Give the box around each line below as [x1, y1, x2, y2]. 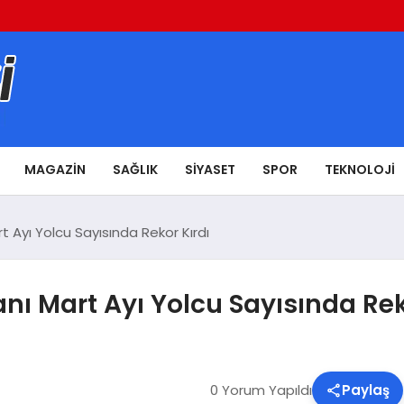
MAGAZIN [24, 160, 86, 179]
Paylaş [341, 381, 390, 399]
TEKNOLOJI [325, 160, 395, 179]
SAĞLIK [113, 160, 158, 179]
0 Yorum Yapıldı [209, 381, 312, 399]
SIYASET [185, 160, 235, 179]
